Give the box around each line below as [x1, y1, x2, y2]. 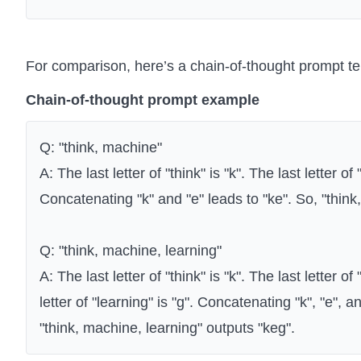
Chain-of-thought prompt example [26, 92, 259, 109]
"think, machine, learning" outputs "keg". [39, 320, 295, 337]
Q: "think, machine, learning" [39, 243, 222, 259]
